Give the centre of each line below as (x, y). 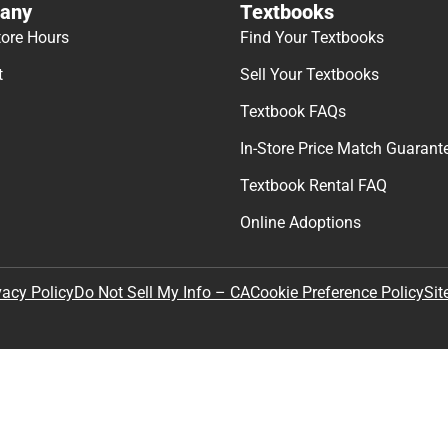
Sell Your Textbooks (309, 75)
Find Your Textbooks (312, 38)
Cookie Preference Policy (337, 293)
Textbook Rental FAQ (313, 186)
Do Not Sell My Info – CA (162, 293)
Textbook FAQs (293, 112)
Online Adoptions (300, 223)
